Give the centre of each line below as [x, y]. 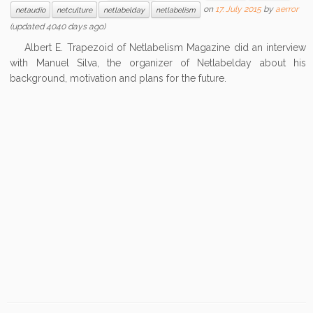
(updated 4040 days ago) [58, 27]
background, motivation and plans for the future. [124, 78]
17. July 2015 [239, 9]
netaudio [31, 10]
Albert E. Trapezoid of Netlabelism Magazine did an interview [158, 48]
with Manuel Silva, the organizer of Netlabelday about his [158, 63]
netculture [75, 10]
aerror [287, 9]
